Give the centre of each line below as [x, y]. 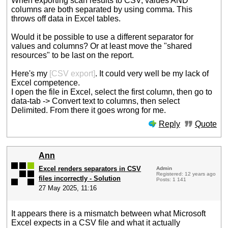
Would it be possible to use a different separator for [103, 37]
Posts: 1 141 [172, 179]
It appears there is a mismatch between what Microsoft [109, 214]
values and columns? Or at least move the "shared [102, 46]
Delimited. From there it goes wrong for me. [89, 110]
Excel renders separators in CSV [90, 168]
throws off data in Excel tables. [66, 19]
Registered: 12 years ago [186, 174]
